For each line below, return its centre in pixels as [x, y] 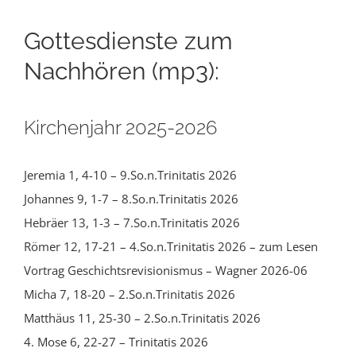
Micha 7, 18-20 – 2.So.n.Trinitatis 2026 [130, 294]
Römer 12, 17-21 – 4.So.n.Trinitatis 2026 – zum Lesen [171, 246]
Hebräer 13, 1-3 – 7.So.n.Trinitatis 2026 [132, 222]
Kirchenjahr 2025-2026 [120, 128]
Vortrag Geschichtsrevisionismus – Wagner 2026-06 [166, 270]
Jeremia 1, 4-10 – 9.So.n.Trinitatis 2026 [130, 174]
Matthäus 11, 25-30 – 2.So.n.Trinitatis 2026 [142, 317]
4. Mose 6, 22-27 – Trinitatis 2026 [116, 341]
